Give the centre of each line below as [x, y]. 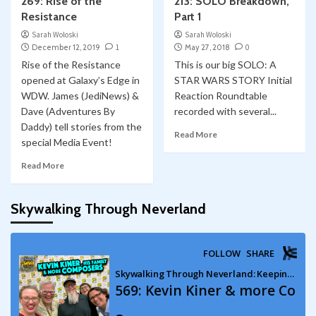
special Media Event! [67, 142]
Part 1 [188, 17]
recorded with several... [225, 111]
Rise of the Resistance [71, 65]
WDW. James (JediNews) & [80, 96]
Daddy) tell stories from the [81, 127]
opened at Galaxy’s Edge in [80, 80]
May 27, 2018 [207, 48]
